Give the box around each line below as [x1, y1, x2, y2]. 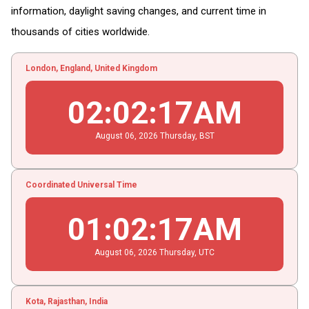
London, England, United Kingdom [25, 63, 157, 73]
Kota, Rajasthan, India [25, 296, 108, 306]
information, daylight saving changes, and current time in [10, 4, 266, 17]
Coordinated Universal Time [25, 179, 137, 190]
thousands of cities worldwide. [10, 25, 150, 38]
